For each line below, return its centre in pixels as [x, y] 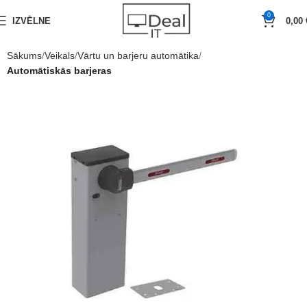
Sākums [24, 56]
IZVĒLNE [32, 21]
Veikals [60, 56]
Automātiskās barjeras [59, 71]
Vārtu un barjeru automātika [138, 56]
